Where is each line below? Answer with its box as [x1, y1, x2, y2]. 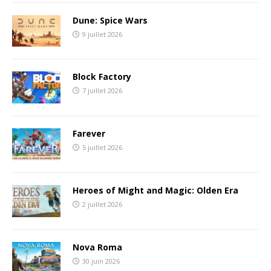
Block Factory [73, 71, 131, 83]
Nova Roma [73, 241, 122, 253]
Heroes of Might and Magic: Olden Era [73, 184, 238, 196]
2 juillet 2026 [82, 199, 122, 209]
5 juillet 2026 [82, 143, 122, 152]
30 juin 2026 [82, 256, 120, 266]
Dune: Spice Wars [73, 14, 148, 26]
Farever [73, 128, 105, 139]
